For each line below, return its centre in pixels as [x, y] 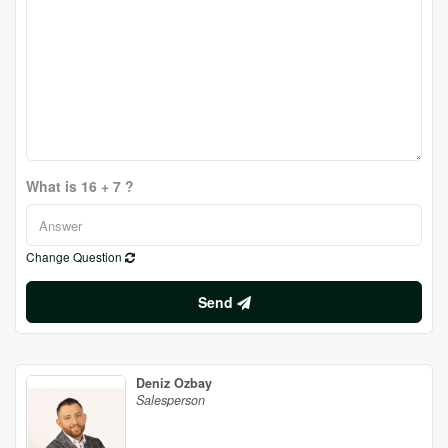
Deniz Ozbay [174, 383]
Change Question [75, 256]
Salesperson [170, 400]
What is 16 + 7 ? [80, 186]
